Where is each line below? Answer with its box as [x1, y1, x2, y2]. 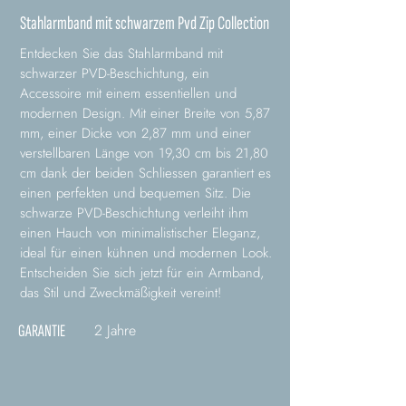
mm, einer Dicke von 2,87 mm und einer [20, 123, 251, 144]
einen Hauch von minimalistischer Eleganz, [20, 223, 260, 244]
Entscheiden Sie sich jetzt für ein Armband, [20, 263, 264, 284]
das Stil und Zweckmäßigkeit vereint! [20, 283, 221, 304]
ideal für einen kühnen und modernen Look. [20, 243, 272, 264]
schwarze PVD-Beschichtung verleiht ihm [20, 203, 248, 224]
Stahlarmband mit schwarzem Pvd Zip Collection [20, 12, 269, 35]
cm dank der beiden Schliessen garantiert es [20, 163, 271, 184]
